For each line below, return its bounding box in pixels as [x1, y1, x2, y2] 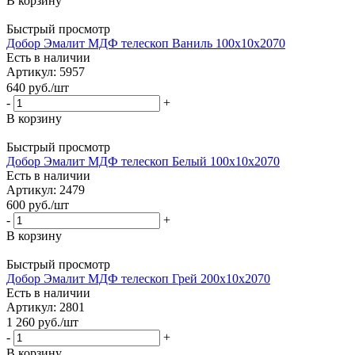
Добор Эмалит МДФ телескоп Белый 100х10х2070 [6, 154, 280, 168]
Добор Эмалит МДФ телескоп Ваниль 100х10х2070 [6, 36, 285, 51]
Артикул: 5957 [6, 65, 85, 79]
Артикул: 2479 [6, 182, 85, 197]
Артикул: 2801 [6, 300, 85, 315]
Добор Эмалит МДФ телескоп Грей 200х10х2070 [6, 272, 270, 286]
